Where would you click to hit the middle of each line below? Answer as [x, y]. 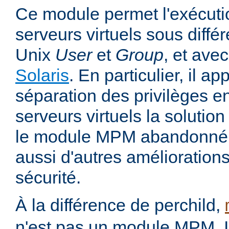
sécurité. [48, 178]
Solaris [42, 75]
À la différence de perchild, [120, 205]
